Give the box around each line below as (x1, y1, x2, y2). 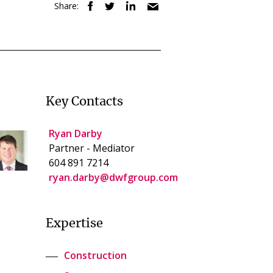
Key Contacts (45, 95, 123, 108)
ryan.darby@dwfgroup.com (48, 170, 178, 184)
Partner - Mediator (48, 141, 135, 155)
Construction (63, 248, 127, 262)
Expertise (45, 217, 103, 230)
